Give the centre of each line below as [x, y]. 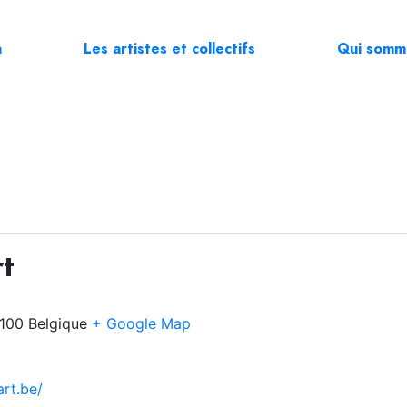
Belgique [58, 323]
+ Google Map [141, 323]
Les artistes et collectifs [169, 49]
